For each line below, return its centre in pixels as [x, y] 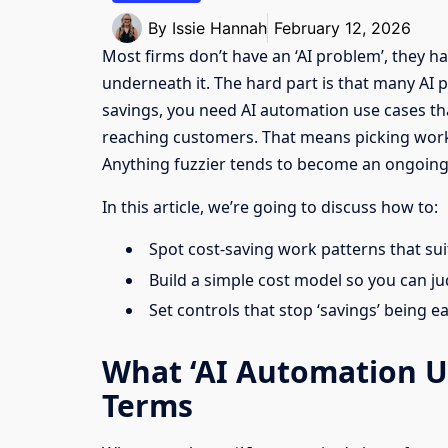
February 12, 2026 [342, 28]
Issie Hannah [219, 28]
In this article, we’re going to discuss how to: [270, 207]
